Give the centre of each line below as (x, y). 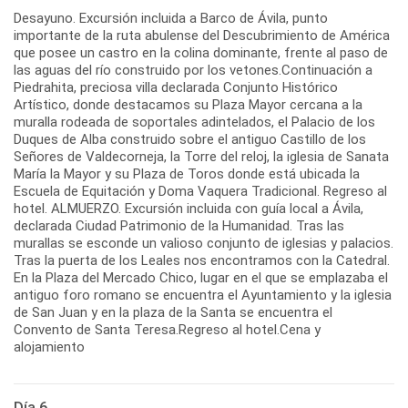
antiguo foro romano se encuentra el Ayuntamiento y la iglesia (203, 296)
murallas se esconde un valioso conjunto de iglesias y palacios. (204, 244)
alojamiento (49, 347)
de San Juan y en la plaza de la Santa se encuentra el (173, 313)
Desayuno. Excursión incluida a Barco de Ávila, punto (171, 19)
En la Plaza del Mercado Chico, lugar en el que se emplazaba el (201, 278)
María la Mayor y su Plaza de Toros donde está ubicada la (187, 174)
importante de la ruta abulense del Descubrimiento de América (202, 36)
